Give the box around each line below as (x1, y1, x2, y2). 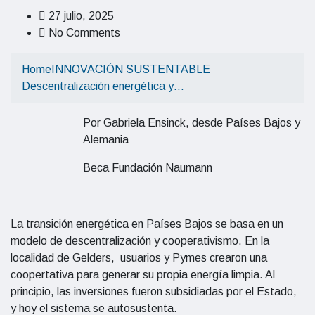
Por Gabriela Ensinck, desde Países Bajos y (83, 117, 300, 129)
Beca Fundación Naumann (83, 162, 212, 174)
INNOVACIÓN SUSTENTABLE (51, 63, 210, 75)
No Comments (46, 27, 120, 39)
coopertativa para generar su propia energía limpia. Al (11, 269, 275, 281)
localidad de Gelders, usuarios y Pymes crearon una (11, 252, 267, 264)
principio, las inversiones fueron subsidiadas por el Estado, (11, 285, 297, 297)
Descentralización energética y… (22, 80, 184, 92)
